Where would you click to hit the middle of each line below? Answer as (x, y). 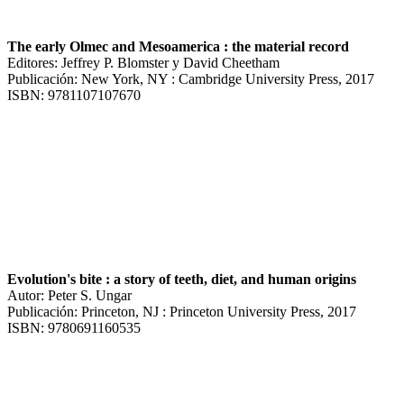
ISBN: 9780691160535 (74, 327)
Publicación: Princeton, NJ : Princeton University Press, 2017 (182, 311)
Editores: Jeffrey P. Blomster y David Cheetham (143, 62)
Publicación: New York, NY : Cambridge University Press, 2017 (191, 78)
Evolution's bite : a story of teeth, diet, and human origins (182, 279)
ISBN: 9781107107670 (74, 95)
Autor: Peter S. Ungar (69, 295)
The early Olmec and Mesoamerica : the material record (178, 46)
